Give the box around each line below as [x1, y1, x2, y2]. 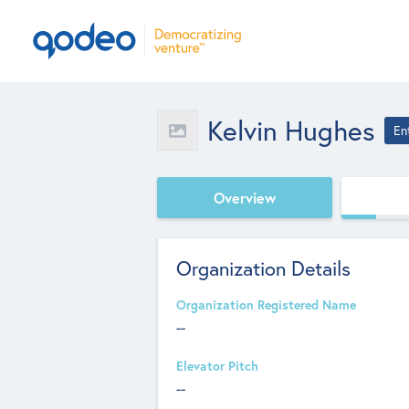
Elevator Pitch [176, 358, 258, 374]
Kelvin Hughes [207, 111, 375, 148]
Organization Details [176, 255, 351, 281]
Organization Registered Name [176, 297, 356, 313]
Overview [214, 187, 276, 207]
